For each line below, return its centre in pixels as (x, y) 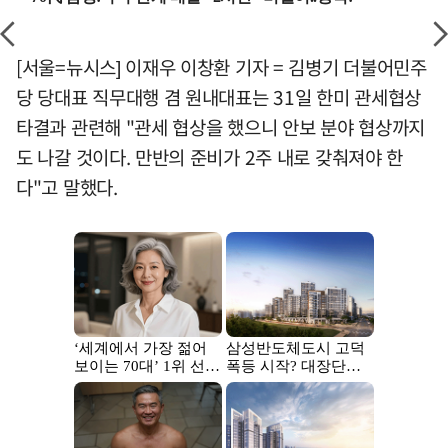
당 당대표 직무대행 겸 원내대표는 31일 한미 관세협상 (219, 97)
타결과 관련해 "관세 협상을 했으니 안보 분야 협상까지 (221, 127)
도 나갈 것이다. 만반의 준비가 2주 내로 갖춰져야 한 (210, 157)
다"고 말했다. (67, 187)
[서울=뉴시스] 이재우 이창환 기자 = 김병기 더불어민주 (221, 67)
